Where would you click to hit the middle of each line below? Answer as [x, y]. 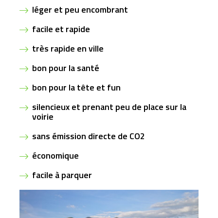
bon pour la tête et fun [76, 87]
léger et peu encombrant [80, 9]
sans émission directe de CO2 [89, 136]
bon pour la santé [66, 68]
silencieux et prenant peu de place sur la [109, 107]
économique [55, 155]
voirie [43, 116]
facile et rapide [61, 29]
